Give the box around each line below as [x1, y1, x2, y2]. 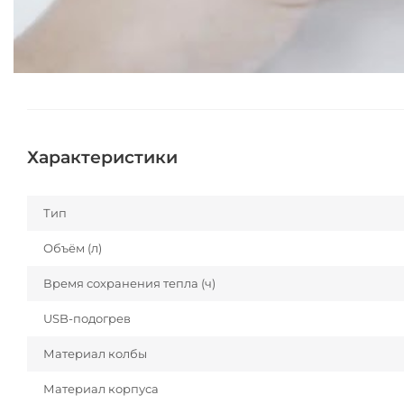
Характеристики [27, 147, 178, 169]
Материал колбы [43, 346, 147, 362]
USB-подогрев [43, 311, 131, 326]
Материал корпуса [43, 381, 159, 397]
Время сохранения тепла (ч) [43, 276, 216, 291]
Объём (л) [43, 241, 102, 256]
